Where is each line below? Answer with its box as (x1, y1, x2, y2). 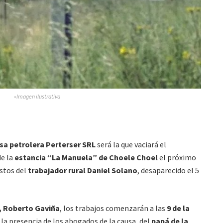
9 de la (165, 203, 190, 213)
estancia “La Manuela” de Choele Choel (14, 152, 158, 162)
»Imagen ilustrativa (13, 92, 60, 100)
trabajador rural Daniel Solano (28, 165, 137, 175)
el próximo (158, 152, 196, 162)
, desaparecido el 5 (137, 165, 199, 175)
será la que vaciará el (96, 139, 166, 149)
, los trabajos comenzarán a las (60, 203, 165, 213)
